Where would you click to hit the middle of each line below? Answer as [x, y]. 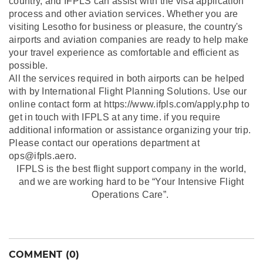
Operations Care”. [130, 194]
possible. [28, 65]
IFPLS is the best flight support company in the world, [131, 168]
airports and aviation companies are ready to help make [129, 39]
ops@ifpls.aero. [43, 156]
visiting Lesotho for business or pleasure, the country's [126, 26]
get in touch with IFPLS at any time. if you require [115, 117]
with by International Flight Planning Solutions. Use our [128, 91]
